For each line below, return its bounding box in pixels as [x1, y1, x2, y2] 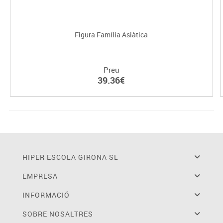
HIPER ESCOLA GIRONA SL [22, 152, 118, 162]
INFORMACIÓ [22, 190, 70, 200]
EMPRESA [22, 171, 58, 181]
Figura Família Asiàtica [75, 30, 148, 40]
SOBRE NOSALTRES [22, 209, 93, 219]
